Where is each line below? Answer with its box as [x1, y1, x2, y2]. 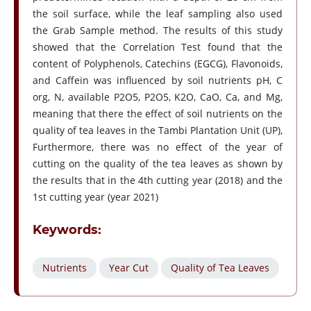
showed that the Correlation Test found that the [32, 40, 283, 54]
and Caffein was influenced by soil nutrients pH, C [32, 74, 283, 87]
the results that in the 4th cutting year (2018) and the [32, 174, 283, 187]
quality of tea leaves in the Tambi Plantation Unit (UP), [32, 124, 283, 137]
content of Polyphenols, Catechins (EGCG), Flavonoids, [32, 57, 283, 71]
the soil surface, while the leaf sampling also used [32, 7, 283, 21]
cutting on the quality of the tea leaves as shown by [32, 157, 283, 171]
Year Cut [108, 261, 149, 275]
